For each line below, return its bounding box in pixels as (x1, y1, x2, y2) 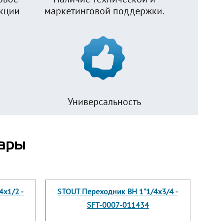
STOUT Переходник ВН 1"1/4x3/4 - (57, 186, 179, 197)
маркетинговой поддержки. (44, 4, 164, 18)
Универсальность (67, 95, 141, 109)
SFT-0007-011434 (86, 200, 149, 210)
